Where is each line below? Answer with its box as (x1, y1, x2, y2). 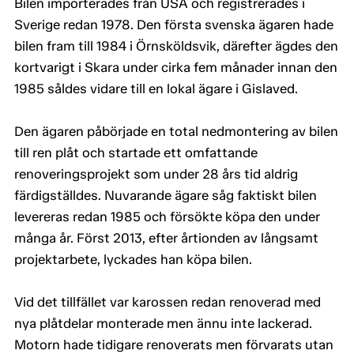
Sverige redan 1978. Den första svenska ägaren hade (14, 17, 333, 33)
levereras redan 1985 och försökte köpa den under (14, 209, 320, 225)
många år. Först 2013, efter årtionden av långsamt (14, 230, 318, 247)
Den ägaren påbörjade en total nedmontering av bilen (14, 123, 338, 140)
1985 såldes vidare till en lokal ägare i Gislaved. (14, 81, 298, 97)
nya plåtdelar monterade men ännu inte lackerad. (14, 315, 312, 332)
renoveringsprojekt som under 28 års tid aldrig (14, 166, 298, 183)
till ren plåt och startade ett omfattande (14, 145, 258, 161)
